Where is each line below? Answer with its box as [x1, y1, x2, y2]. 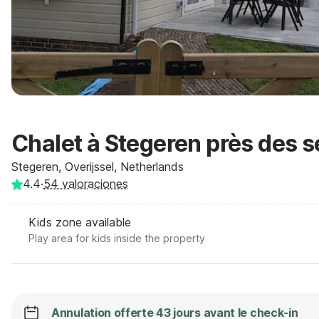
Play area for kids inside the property [28, 232, 205, 244]
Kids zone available [28, 215, 131, 229]
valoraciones [58, 177, 128, 191]
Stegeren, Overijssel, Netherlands [11, 159, 184, 174]
